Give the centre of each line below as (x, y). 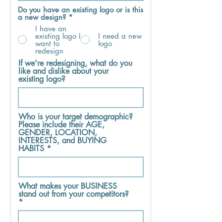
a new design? (42, 17)
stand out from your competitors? (74, 194)
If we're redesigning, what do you (75, 63)
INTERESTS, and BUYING (62, 140)
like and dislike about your (63, 71)
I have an (51, 28)
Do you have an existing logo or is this (81, 9)
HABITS (31, 148)
